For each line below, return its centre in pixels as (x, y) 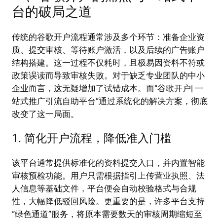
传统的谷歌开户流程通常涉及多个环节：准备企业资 (108, 37)
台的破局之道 (52, 12)
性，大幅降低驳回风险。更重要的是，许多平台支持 (108, 202)
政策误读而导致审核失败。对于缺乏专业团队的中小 (108, 76)
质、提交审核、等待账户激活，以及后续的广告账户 (108, 50)
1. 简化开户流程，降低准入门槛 (92, 139)
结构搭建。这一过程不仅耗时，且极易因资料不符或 (108, 63)
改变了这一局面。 (45, 114)
